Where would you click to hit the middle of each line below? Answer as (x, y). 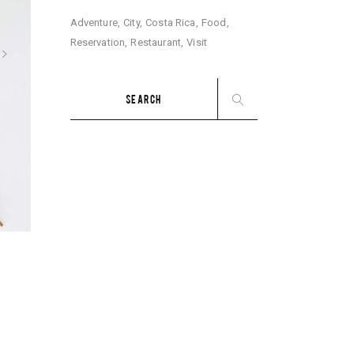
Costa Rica (171, 22)
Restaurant (156, 43)
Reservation (98, 43)
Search (88, 87)
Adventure (94, 22)
